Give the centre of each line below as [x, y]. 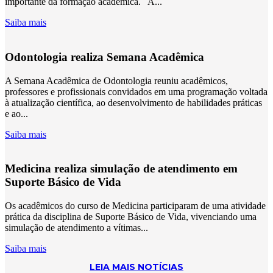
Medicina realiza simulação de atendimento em [121, 169]
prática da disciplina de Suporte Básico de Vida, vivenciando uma [131, 217]
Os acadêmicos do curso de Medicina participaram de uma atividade [135, 206]
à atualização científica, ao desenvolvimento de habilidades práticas [133, 102]
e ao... [16, 113]
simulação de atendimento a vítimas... [76, 228]
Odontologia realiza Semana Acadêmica [105, 57]
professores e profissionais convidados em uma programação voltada [136, 91]
